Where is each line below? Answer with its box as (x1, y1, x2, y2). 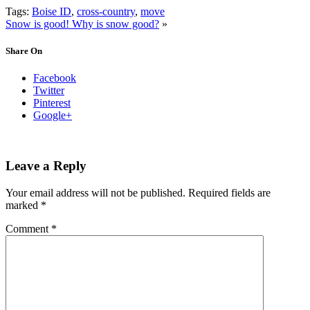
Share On (6, 46, 42, 57)
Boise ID (32, 5, 71, 17)
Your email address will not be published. (6, 186, 185, 199)
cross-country (77, 5, 135, 17)
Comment (6, 222, 51, 235)
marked (6, 199, 41, 211)
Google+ (33, 109, 72, 122)
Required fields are (188, 186, 271, 199)
